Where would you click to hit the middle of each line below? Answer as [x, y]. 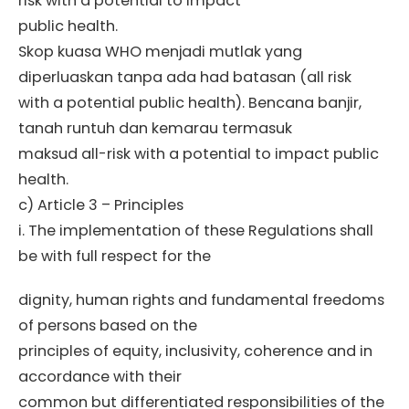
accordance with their [100, 377]
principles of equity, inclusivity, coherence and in [195, 351]
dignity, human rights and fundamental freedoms [201, 300]
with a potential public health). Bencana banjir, [190, 103]
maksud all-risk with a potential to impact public [199, 154]
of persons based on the [108, 326]
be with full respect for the [115, 257]
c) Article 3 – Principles [101, 205]
